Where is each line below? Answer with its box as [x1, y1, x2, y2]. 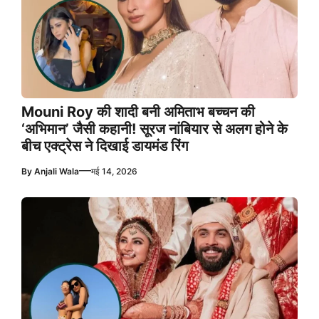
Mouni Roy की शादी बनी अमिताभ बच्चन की [21, 103, 255, 120]
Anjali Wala [34, 165, 79, 177]
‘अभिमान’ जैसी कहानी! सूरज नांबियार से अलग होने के [21, 120, 288, 137]
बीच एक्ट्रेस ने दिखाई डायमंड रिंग [21, 137, 188, 155]
